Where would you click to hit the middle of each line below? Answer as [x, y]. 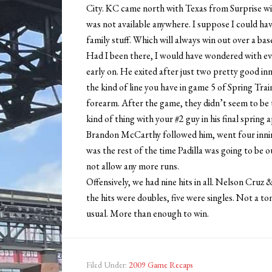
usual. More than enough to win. [148, 214]
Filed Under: [107, 265]
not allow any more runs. [133, 166]
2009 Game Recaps [161, 265]
